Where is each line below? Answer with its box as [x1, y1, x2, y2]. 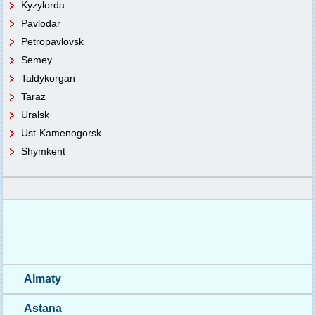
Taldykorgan [21, 72, 75, 84]
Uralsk [21, 109, 49, 120]
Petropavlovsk [21, 36, 84, 47]
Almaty [24, 273, 61, 285]
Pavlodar [21, 18, 60, 29]
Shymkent [21, 146, 65, 157]
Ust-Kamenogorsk [21, 127, 101, 139]
